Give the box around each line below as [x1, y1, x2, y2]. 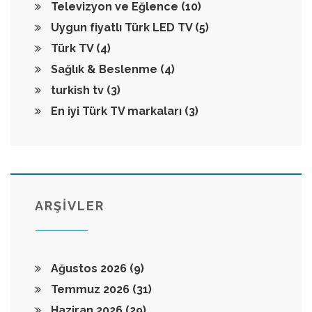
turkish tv [48, 84, 107, 97]
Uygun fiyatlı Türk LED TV [48, 21, 195, 35]
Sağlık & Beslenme [48, 63, 160, 77]
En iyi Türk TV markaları [48, 104, 185, 118]
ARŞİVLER [35, 198, 104, 214]
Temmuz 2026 [48, 283, 132, 297]
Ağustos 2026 [48, 262, 130, 276]
